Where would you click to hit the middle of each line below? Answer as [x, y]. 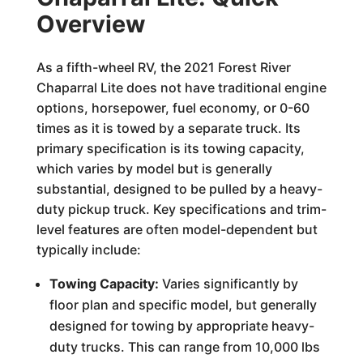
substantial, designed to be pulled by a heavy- [179, 189]
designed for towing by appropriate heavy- [181, 326]
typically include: [88, 250]
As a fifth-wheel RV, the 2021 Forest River [163, 67]
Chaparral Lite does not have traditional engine [181, 88]
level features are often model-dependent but [177, 229]
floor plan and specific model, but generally [183, 305]
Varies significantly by [228, 284]
